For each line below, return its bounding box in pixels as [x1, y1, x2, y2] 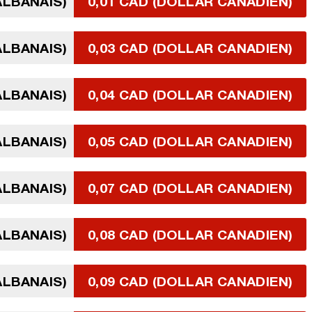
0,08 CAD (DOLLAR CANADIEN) [88, 226, 293, 242]
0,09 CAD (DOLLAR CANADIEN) [88, 273, 293, 289]
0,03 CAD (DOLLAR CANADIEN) [88, 40, 293, 56]
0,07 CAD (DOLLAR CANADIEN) [88, 180, 293, 196]
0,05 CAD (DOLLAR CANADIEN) [88, 133, 293, 149]
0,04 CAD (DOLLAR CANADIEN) [88, 86, 293, 102]
